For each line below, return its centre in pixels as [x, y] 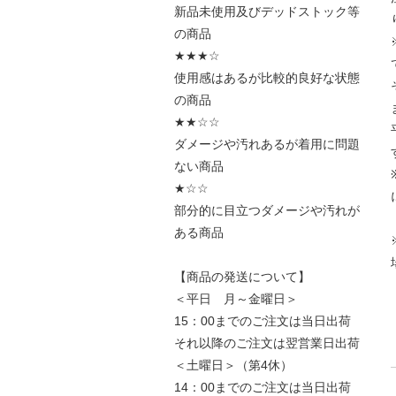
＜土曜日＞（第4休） [240, 365]
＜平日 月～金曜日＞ [242, 298]
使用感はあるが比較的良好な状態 [267, 77]
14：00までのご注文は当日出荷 [263, 387]
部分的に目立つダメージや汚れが [267, 210]
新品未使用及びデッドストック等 [267, 11]
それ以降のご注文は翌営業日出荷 [267, 343]
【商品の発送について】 [242, 276]
